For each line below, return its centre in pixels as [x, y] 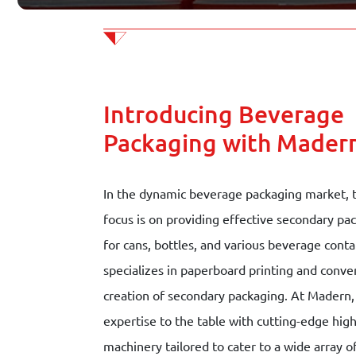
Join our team [86, 68]
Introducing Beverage [224, 114]
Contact [39, 17]
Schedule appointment [111, 118]
